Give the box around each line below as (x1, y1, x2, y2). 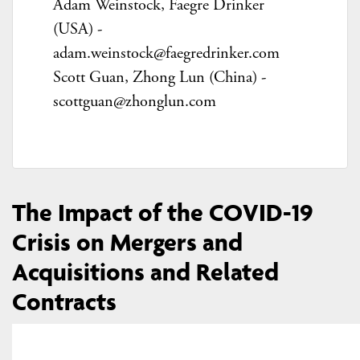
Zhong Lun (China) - (132, 67, 266, 88)
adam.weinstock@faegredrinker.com (52, 43, 280, 64)
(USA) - (52, 18, 102, 40)
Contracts (12, 285, 117, 317)
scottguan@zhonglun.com (52, 91, 216, 112)
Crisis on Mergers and (12, 226, 243, 257)
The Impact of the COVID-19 (12, 196, 313, 227)
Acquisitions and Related (12, 256, 279, 287)
